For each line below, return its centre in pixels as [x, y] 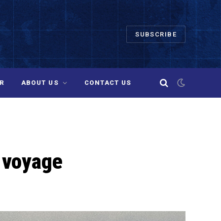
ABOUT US [40, 83]
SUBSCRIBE [156, 34]
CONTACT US [108, 83]
